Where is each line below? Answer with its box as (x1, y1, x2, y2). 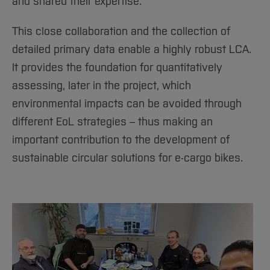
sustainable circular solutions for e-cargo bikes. (12, 151, 243, 165)
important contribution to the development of (12, 133, 230, 146)
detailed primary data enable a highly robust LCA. (12, 43, 251, 56)
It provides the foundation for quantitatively (12, 61, 222, 74)
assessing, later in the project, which (12, 79, 191, 92)
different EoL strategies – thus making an (12, 115, 213, 128)
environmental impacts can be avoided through (12, 97, 242, 110)
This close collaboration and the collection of (12, 25, 230, 38)
